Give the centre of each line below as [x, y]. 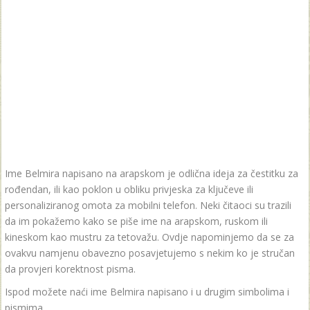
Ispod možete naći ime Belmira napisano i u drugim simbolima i [147, 292]
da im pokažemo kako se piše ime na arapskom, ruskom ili [136, 221]
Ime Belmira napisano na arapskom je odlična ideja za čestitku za [152, 173]
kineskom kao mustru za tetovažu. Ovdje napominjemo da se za [149, 237]
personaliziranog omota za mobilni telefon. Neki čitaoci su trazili [148, 205]
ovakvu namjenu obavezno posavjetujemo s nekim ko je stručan [150, 253]
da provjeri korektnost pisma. [70, 269]
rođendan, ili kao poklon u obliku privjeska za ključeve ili [129, 189]
